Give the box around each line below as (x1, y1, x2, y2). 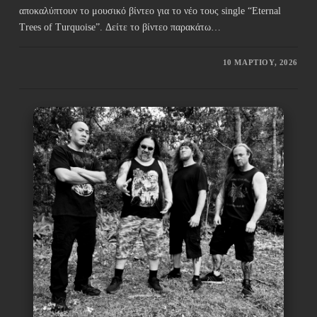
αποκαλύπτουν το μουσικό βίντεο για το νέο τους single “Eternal (18, 6, 281, 17)
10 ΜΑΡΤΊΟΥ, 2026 (222, 58, 299, 67)
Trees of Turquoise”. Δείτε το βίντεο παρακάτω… (18, 22, 221, 33)
